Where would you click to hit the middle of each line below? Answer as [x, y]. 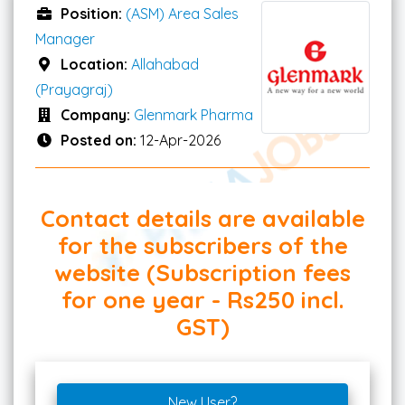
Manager [65, 38]
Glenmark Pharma [193, 114]
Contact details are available [202, 217]
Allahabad [165, 64]
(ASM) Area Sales [182, 13]
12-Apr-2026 [180, 140]
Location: [96, 64]
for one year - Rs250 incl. [202, 299]
